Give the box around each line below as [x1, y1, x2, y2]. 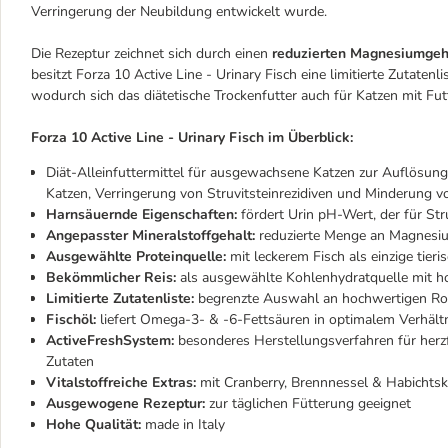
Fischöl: [46, 310, 96, 329]
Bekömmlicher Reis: [46, 268, 176, 287]
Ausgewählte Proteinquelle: [46, 247, 226, 266]
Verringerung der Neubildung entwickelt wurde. [31, 2, 331, 21]
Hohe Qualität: [46, 415, 141, 434]
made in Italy [141, 415, 225, 434]
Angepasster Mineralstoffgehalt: [46, 226, 255, 245]
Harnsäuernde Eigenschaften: [46, 205, 237, 224]
